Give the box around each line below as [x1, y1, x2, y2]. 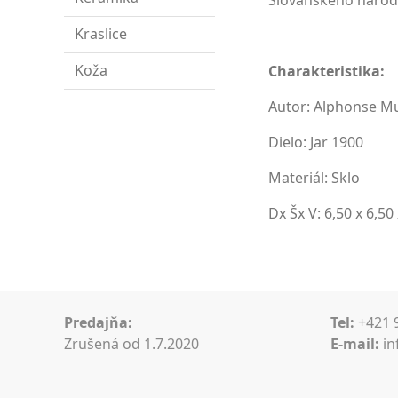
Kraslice [75, 24, 127, 44]
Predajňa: [64, 313, 132, 332]
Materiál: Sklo [268, 168, 361, 187]
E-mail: [330, 334, 379, 354]
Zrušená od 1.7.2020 [64, 334, 199, 354]
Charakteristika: [268, 61, 386, 81]
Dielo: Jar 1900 [268, 132, 364, 152]
